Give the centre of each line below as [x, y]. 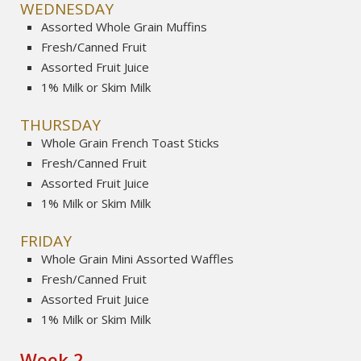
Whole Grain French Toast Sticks [131, 143]
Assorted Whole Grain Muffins [124, 26]
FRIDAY [46, 241]
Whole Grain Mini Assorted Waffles [138, 259]
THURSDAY [61, 125]
